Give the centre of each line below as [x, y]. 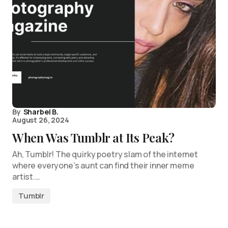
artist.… [26, 177]
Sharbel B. [41, 112]
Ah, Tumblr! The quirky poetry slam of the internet [105, 154]
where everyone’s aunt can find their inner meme [103, 165]
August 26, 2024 [41, 120]
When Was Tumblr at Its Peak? [93, 137]
